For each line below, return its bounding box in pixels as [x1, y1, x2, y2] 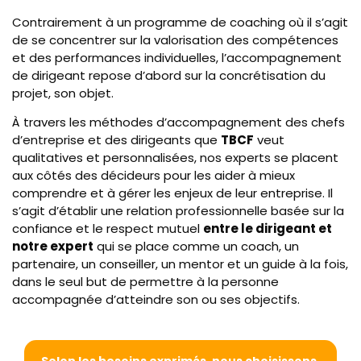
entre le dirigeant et [203, 219, 332, 237]
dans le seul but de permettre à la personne [12, 272, 279, 290]
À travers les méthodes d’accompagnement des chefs [12, 113, 345, 131]
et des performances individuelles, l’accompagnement [12, 48, 342, 66]
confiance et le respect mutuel [12, 219, 203, 237]
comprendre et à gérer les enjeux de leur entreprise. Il [12, 184, 333, 201]
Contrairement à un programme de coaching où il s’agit [12, 13, 348, 31]
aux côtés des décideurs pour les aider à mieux [12, 166, 295, 184]
